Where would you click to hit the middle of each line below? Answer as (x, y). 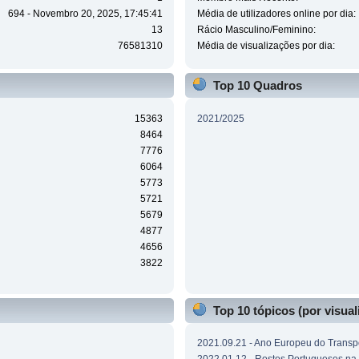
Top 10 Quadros (257, 86)
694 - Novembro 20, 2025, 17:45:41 (85, 14)
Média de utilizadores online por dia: (276, 14)
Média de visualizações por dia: (266, 46)
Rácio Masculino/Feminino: (256, 30)
